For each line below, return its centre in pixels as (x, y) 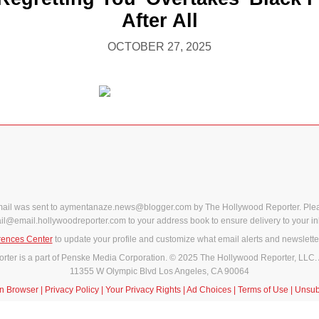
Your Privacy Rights (143, 289)
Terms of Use (263, 289)
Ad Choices (209, 289)
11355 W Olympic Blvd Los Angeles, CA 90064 (159, 271)
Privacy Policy (72, 289)
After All (159, 20)
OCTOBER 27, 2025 (159, 46)
